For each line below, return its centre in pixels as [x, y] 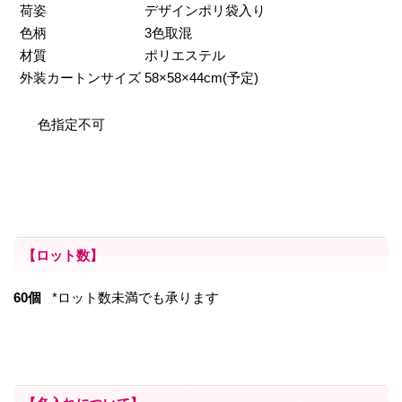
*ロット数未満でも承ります [135, 297]
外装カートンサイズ [79, 77]
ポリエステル [185, 55]
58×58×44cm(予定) [201, 77]
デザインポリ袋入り [205, 10]
